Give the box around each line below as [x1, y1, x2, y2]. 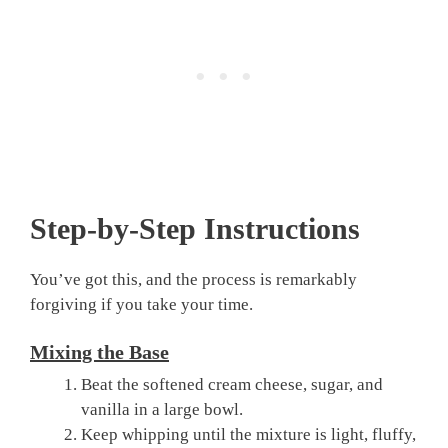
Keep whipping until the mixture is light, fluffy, [81, 425, 416, 445]
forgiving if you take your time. [30, 294, 253, 314]
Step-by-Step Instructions [30, 211, 360, 245]
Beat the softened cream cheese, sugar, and [81, 375, 383, 395]
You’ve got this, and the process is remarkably [30, 269, 357, 289]
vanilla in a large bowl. [81, 400, 243, 420]
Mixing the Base [30, 341, 169, 364]
